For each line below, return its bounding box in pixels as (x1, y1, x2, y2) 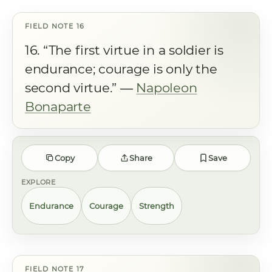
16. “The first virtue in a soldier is (25, 42, 223, 58)
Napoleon (136, 80, 197, 95)
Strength (139, 200, 174, 211)
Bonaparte (25, 99, 91, 114)
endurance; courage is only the (25, 61, 217, 76)
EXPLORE (21, 178, 56, 186)
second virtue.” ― (25, 80, 137, 95)
